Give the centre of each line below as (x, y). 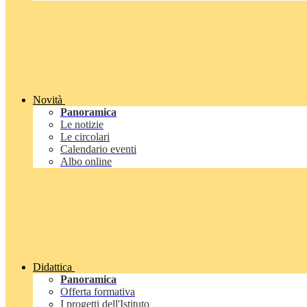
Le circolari (85, 137)
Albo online (86, 162)
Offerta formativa (98, 292)
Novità (48, 100)
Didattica (52, 267)
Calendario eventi (98, 149)
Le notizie (82, 125)
